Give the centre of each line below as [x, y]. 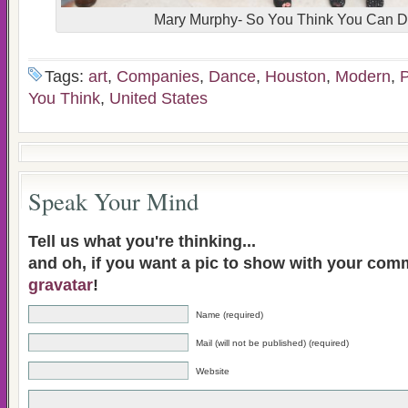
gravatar [61, 285]
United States [158, 98]
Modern [363, 76]
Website [213, 371]
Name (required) [229, 315]
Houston [296, 76]
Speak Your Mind [113, 201]
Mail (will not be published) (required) [272, 343]
